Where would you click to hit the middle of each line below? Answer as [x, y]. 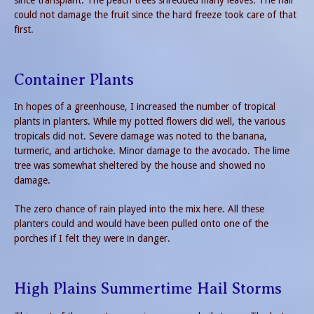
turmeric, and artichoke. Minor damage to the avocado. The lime [152, 151]
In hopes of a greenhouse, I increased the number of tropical [145, 107]
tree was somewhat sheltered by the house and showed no [140, 166]
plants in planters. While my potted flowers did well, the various [150, 122]
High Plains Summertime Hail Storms [148, 289]
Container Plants [74, 79]
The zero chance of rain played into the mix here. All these [139, 209]
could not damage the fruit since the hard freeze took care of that [155, 14]
